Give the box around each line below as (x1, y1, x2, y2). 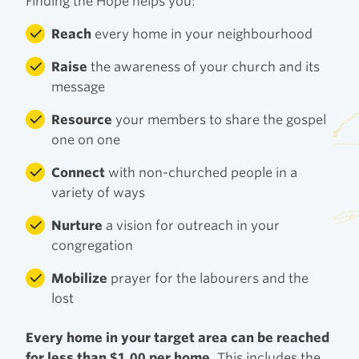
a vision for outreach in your (103, 217, 280, 233)
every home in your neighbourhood (91, 26, 313, 42)
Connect (51, 164, 105, 180)
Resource (51, 111, 112, 127)
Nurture (51, 217, 103, 233)
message (51, 79, 105, 95)
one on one (51, 131, 120, 147)
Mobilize (51, 270, 107, 286)
